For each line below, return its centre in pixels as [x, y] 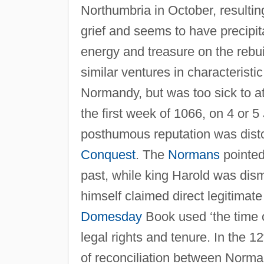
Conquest [108, 154]
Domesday [111, 216]
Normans [194, 154]
